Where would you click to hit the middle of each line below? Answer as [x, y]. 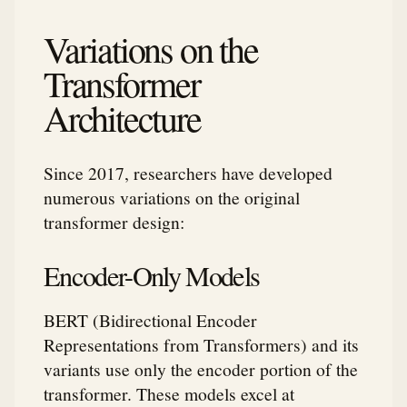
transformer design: [114, 221]
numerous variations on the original [172, 197]
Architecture [122, 117]
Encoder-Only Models [152, 275]
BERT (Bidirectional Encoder [150, 320]
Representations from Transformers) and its [201, 345]
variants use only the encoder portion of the [201, 369]
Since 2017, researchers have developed [188, 172]
